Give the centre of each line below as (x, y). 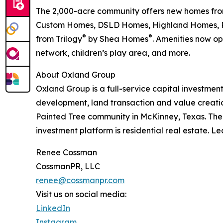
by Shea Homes (117, 39)
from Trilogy (59, 39)
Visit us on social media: (81, 194)
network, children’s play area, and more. (113, 53)
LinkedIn (53, 208)
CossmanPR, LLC (68, 167)
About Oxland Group (76, 75)
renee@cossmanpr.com (80, 180)
